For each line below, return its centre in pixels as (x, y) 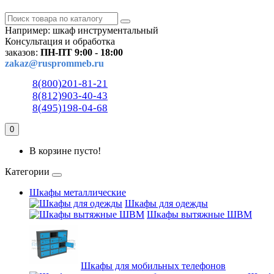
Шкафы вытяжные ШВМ (199, 214)
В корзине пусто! (65, 151)
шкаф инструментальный (106, 30)
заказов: (23, 52)
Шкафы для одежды (166, 203)
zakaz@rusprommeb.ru (54, 63)
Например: (29, 30)
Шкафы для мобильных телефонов (153, 266)
